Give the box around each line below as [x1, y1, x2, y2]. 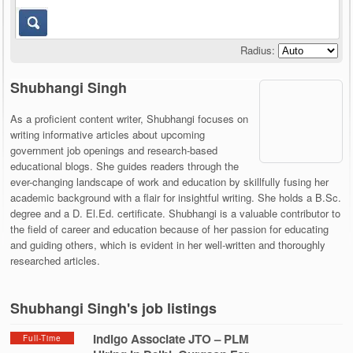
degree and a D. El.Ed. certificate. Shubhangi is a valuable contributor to [10, 205, 341, 221]
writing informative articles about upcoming [10, 126, 206, 142]
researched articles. [10, 252, 101, 268]
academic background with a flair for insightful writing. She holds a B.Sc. [10, 189, 342, 205]
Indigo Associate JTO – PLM [93, 329, 250, 347]
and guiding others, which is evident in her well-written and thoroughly [10, 236, 326, 252]
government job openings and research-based [10, 142, 218, 158]
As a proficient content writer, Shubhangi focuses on [10, 110, 249, 126]
